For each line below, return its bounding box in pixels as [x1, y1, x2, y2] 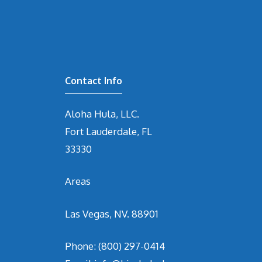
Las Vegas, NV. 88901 [65, 207, 158, 220]
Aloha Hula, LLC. [65, 107, 139, 120]
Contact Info [65, 74, 122, 87]
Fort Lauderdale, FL [65, 125, 152, 137]
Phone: [65, 240, 98, 252]
